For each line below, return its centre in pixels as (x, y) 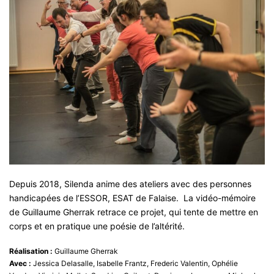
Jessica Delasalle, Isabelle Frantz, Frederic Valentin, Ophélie (135, 263)
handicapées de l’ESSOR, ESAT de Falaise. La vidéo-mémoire (132, 198)
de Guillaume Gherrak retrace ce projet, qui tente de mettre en (134, 212)
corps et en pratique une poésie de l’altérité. (97, 226)
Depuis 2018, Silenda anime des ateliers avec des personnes (130, 184)
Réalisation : (31, 251)
